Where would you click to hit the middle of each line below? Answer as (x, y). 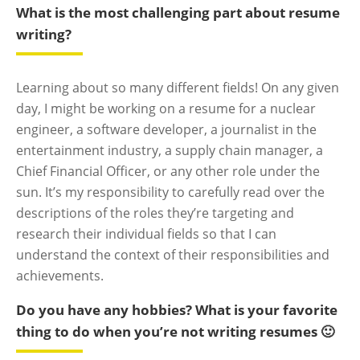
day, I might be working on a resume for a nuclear (166, 108)
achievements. (60, 276)
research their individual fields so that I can (147, 234)
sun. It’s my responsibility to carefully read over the (171, 192)
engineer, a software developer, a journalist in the (167, 129)
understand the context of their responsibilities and (173, 255)
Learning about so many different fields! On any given (178, 88)
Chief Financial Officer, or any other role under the (168, 171)
